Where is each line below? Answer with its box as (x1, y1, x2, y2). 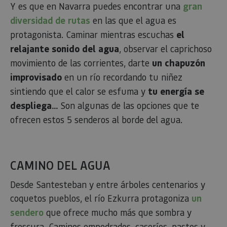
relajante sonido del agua (10, 43, 119, 55)
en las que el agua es (90, 14, 176, 26)
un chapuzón (152, 57, 205, 69)
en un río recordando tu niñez (62, 71, 182, 83)
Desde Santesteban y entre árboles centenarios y (10, 178, 205, 190)
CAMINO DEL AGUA (10, 157, 110, 173)
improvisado (10, 71, 62, 83)
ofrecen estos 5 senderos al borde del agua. (10, 113, 182, 125)
